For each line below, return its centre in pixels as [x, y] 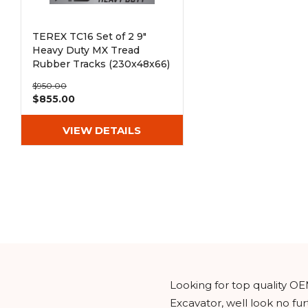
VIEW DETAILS [102, 130]
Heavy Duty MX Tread [86, 50]
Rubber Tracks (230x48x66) [101, 64]
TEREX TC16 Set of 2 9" [89, 36]
